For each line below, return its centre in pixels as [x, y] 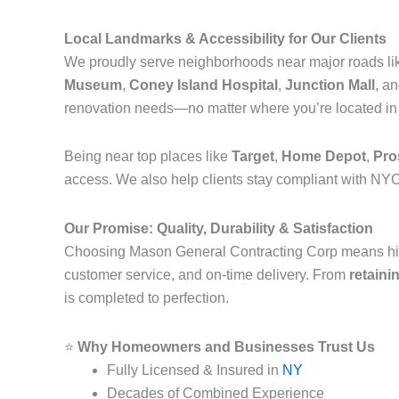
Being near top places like [148, 156]
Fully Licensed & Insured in [195, 370]
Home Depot [324, 156]
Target [253, 156]
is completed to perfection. [147, 298]
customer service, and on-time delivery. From [207, 275]
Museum [93, 85]
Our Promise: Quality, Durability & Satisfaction [219, 228]
